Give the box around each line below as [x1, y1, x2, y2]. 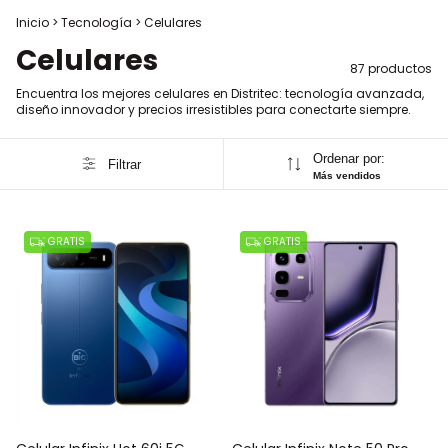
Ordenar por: [312, 151, 385, 166]
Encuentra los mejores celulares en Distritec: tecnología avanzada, [16, 85, 424, 102]
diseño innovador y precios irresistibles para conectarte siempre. [16, 101, 411, 118]
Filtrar [107, 156, 141, 172]
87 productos [350, 60, 432, 77]
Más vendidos [312, 170, 381, 181]
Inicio [16, 14, 49, 31]
